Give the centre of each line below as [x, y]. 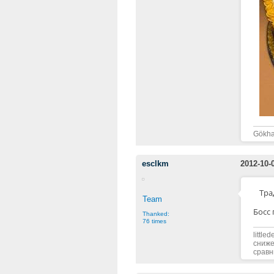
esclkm [155, 164]
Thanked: [156, 213]
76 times [154, 221]
